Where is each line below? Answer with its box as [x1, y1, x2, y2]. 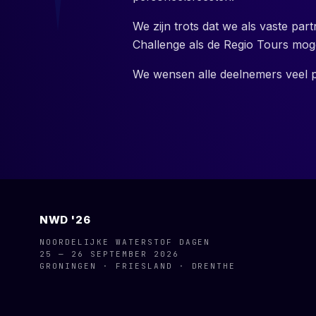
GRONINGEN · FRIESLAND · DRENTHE [39, 261, 236, 271]
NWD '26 [39, 213, 91, 226]
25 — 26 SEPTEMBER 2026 [39, 249, 179, 259]
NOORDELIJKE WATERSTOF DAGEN [39, 237, 211, 247]
